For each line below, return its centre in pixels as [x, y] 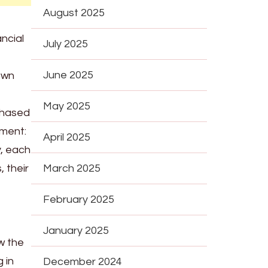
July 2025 [66, 44]
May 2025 [67, 106]
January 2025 [76, 230]
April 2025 [67, 137]
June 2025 [68, 75]
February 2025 [79, 199]
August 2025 [74, 13]
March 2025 [72, 168]
